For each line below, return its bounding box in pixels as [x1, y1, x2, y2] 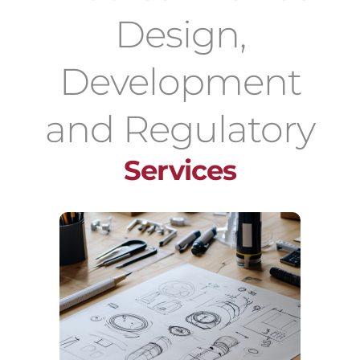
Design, [114, 10, 246, 57]
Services [124, 153, 236, 187]
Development [59, 58, 301, 104]
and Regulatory [45, 105, 315, 152]
